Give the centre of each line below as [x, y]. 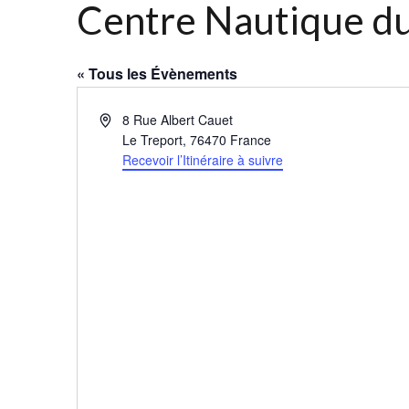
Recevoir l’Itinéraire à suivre [203, 160]
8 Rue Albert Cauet [178, 120]
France [251, 140]
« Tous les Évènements [157, 74]
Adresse [122, 119]
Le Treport [153, 140]
